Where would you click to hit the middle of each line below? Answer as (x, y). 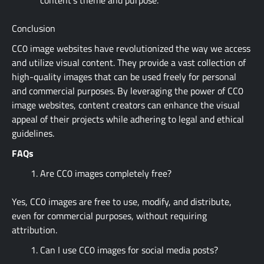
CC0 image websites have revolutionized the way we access (131, 48)
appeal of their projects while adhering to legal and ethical (128, 119)
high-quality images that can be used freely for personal (124, 76)
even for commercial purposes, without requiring (109, 215)
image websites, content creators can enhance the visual (126, 105)
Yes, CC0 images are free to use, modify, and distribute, (122, 201)
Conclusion (34, 28)
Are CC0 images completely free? (106, 173)
